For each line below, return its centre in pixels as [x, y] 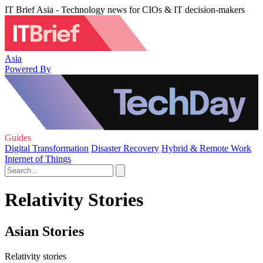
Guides [18, 138]
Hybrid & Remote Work [206, 148]
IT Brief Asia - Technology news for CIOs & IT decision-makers [125, 10]
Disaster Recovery [125, 148]
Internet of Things [38, 159]
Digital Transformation [47, 148]
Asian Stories [44, 231]
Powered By [28, 69]
